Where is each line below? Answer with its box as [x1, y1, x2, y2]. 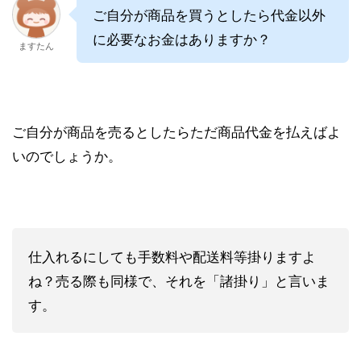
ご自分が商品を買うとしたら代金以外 [93, 3, 326, 24]
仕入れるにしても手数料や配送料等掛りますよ [28, 245, 316, 266]
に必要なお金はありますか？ [93, 27, 271, 48]
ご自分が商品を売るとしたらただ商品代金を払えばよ [12, 120, 341, 141]
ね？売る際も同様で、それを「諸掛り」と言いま [28, 269, 330, 290]
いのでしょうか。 [12, 144, 122, 165]
